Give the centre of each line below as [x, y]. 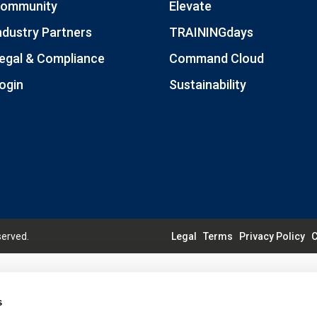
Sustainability [207, 84]
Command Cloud [216, 58]
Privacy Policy [272, 236]
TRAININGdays [211, 32]
